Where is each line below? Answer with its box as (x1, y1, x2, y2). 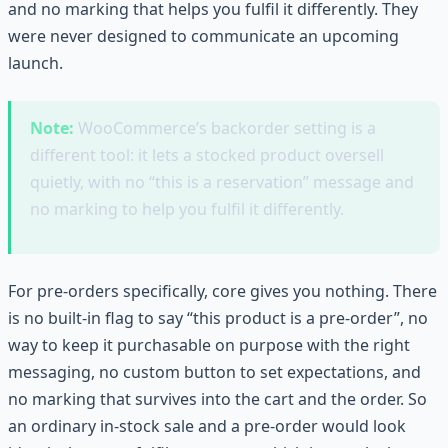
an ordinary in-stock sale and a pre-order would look (8, 414, 406, 437)
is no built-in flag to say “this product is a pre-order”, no (8, 306, 428, 329)
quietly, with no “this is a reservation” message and (30, 171, 415, 194)
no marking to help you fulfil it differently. (30, 198, 345, 221)
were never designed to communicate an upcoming (8, 24, 399, 47)
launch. (8, 51, 63, 74)
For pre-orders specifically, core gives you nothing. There (8, 279, 437, 302)
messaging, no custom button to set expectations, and (8, 360, 421, 383)
